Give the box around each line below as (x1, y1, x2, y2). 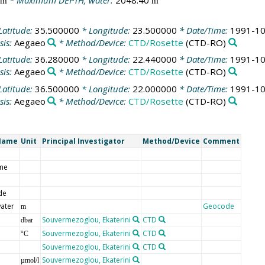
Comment (202, 136, 240, 147)
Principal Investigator (41, 136, 125, 147)
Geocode (202, 201, 234, 212)
